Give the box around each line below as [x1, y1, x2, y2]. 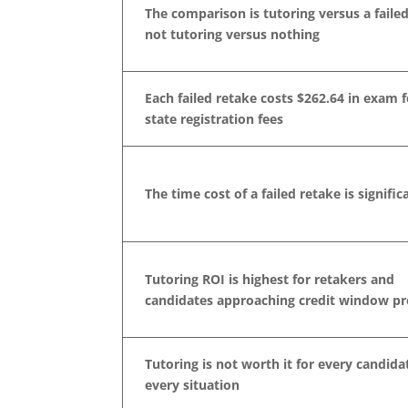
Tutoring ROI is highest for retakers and [145, 270, 395, 288]
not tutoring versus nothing [145, 25, 321, 43]
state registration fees [145, 109, 284, 127]
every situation [145, 375, 240, 393]
